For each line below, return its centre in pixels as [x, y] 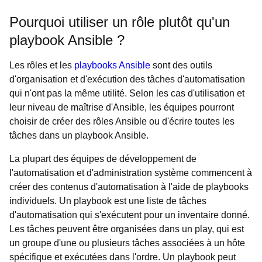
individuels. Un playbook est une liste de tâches [108, 201]
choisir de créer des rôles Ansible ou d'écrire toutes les [122, 121]
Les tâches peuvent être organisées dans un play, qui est [127, 229]
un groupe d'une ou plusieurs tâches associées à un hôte [127, 243]
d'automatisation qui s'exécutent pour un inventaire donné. [130, 215]
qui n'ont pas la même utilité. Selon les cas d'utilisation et [127, 93]
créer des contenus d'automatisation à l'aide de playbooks [129, 187]
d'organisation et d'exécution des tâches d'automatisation [127, 79]
